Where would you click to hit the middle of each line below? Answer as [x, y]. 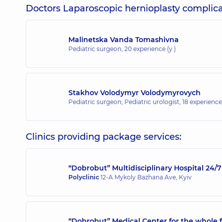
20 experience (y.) [150, 49]
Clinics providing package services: [104, 137]
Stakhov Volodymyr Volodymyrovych [135, 92]
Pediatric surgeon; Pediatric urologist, [125, 102]
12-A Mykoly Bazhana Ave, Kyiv [145, 177]
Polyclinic [84, 177]
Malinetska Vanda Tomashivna [124, 39]
